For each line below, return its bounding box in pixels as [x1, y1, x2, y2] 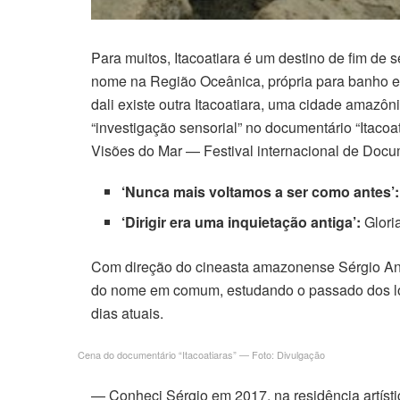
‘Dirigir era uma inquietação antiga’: [121, 211, 362, 232]
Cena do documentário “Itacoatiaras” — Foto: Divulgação [78, 346, 325, 362]
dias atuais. [91, 302, 163, 323]
